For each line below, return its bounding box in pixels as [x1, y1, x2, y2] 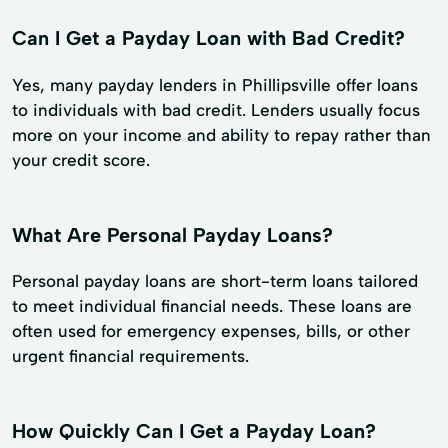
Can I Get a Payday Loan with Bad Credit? [12, 25, 405, 50]
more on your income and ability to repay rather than [12, 124, 431, 145]
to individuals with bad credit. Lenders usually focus [12, 99, 420, 120]
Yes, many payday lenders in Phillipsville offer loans [12, 74, 418, 95]
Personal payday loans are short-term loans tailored [12, 271, 418, 292]
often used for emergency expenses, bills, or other [12, 321, 410, 342]
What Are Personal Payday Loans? [12, 222, 333, 247]
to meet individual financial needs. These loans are [12, 296, 412, 317]
